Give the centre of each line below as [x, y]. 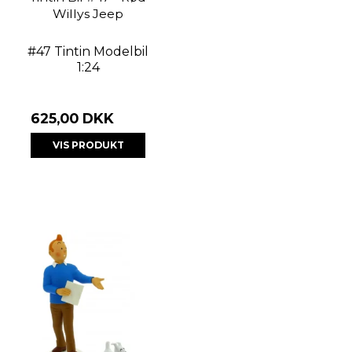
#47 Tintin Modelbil [88, 51]
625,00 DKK [72, 118]
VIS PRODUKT [88, 145]
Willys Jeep [88, 13]
